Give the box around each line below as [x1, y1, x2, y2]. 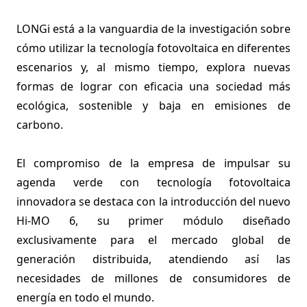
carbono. [16, 117, 63, 132]
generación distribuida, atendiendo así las [16, 251, 291, 267]
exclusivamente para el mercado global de [16, 232, 291, 247]
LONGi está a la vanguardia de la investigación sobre [16, 21, 291, 36]
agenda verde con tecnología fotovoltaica [16, 175, 291, 190]
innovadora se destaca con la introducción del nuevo [16, 194, 291, 209]
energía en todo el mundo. [16, 290, 154, 305]
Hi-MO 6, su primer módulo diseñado [16, 213, 291, 228]
